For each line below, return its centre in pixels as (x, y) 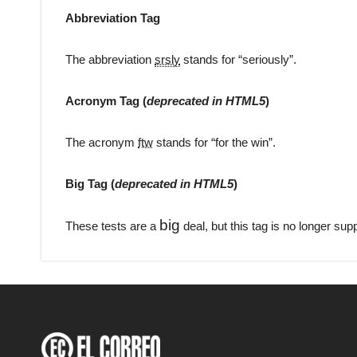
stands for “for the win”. (214, 143)
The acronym (102, 143)
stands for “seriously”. (238, 60)
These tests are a (112, 226)
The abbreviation (110, 60)
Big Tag (88, 184)
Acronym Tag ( (106, 101)
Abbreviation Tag (113, 18)
